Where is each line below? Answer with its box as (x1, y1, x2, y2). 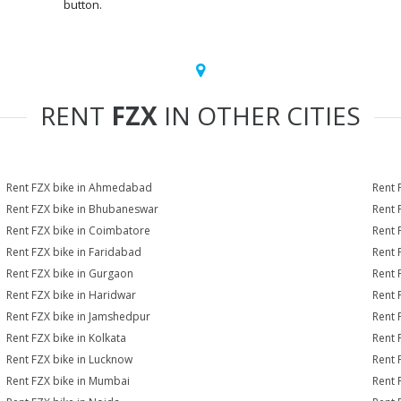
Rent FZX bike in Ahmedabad (6, 180, 153, 195)
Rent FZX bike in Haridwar (6, 287, 137, 303)
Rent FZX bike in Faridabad (6, 244, 142, 260)
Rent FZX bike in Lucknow (6, 352, 133, 367)
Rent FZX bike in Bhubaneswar (6, 201, 159, 217)
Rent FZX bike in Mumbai (6, 373, 131, 388)
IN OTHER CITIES (158, 98, 361, 132)
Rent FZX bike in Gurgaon (6, 266, 134, 281)
